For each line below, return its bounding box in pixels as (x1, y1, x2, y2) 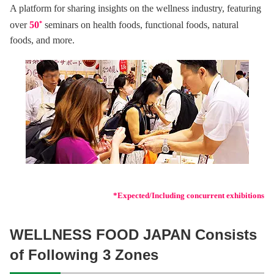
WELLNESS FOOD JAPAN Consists (10, 226, 257, 243)
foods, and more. (10, 35, 75, 46)
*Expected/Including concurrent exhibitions (113, 191, 264, 201)
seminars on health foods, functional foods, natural (42, 20, 239, 31)
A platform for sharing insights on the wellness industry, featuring (10, 3, 261, 14)
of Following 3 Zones (10, 246, 158, 264)
